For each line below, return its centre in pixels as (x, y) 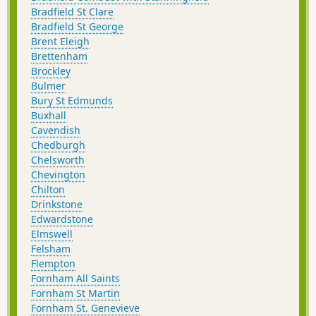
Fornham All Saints (75, 279)
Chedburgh (58, 145)
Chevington (58, 175)
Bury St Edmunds (72, 101)
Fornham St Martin (75, 293)
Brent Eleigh (60, 42)
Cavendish (56, 130)
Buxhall (49, 116)
